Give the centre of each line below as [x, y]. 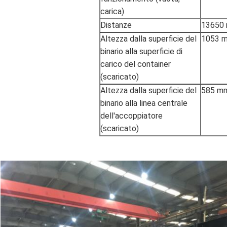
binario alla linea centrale [144, 103]
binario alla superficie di [141, 52]
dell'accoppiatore [131, 116]
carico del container [136, 64]
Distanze [116, 25]
